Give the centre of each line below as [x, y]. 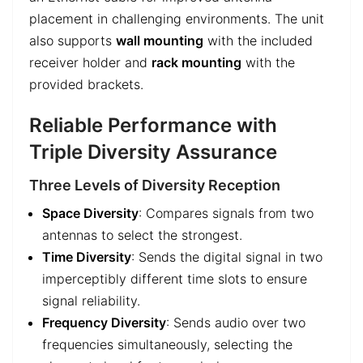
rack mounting [196, 63]
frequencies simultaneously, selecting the [167, 345]
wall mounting [160, 41]
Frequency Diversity [104, 323]
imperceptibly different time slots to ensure [175, 279]
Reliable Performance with [153, 126]
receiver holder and [90, 63]
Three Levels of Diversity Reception [155, 186]
